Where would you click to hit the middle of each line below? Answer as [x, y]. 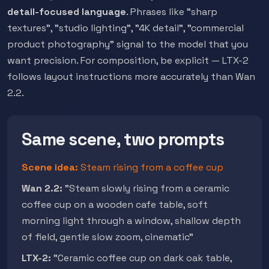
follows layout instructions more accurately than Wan [131, 77]
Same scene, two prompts [123, 139]
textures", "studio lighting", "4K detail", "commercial [125, 28]
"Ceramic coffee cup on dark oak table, [141, 258]
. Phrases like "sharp [172, 12]
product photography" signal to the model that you [128, 44]
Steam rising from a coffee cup [151, 167]
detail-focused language [67, 12]
